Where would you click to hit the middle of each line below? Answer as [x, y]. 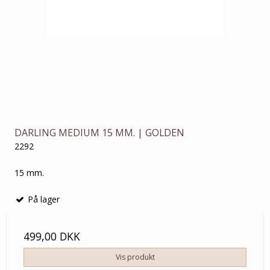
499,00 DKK [52, 236]
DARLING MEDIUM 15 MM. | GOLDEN [99, 133]
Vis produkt [135, 257]
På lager [42, 199]
